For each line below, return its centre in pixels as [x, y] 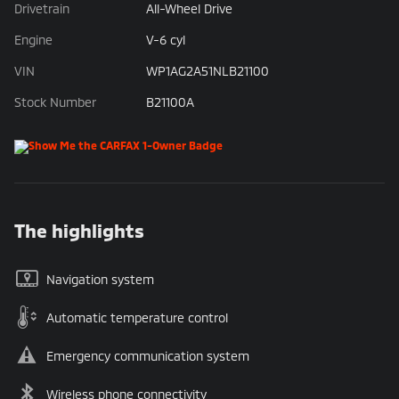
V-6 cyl [165, 39]
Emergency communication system [148, 355]
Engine [33, 39]
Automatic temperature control [137, 317]
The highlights [79, 230]
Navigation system [100, 279]
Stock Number [55, 102]
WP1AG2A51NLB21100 [207, 70]
